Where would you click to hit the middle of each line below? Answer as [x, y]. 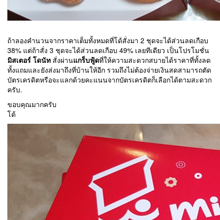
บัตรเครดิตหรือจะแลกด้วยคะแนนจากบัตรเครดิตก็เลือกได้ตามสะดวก [110, 80]
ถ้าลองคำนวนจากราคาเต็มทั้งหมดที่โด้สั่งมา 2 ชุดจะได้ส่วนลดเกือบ [108, 41]
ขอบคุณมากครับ [32, 104]
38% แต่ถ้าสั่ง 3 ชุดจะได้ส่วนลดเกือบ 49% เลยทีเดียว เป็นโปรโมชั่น [108, 50]
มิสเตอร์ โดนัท [29, 60]
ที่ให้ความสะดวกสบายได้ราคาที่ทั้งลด [155, 60]
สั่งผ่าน [62, 60]
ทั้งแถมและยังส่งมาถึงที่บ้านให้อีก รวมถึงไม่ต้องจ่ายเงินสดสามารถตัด [109, 70]
